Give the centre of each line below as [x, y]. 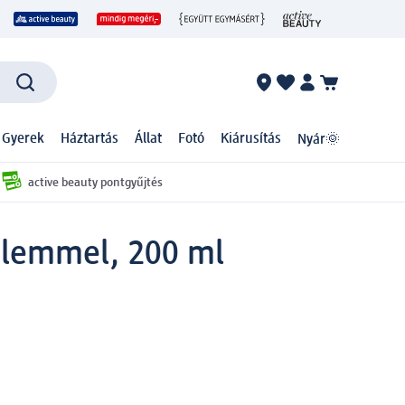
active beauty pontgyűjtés [95, 182]
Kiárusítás [251, 140]
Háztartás [90, 140]
